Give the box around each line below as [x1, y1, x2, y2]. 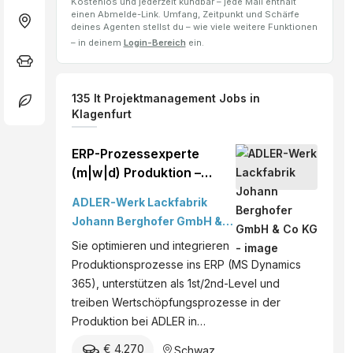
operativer [72, 184, 137, 200]
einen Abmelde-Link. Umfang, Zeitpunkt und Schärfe [70, 9, 299, 20]
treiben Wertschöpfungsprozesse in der [72, 295, 281, 310]
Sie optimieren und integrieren [72, 239, 229, 253]
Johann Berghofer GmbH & [72, 214, 222, 229]
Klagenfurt [72, 107, 132, 121]
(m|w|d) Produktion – [72, 165, 201, 181]
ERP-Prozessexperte [72, 146, 199, 162]
